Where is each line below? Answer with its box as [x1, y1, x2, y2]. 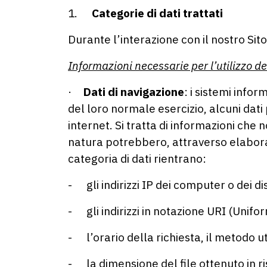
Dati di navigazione [83, 85, 184, 99]
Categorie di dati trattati [92, 6, 223, 20]
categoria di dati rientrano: [68, 151, 206, 166]
